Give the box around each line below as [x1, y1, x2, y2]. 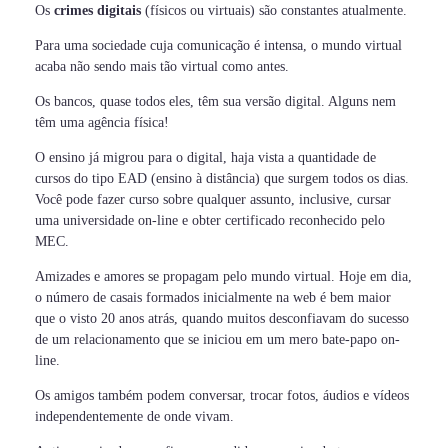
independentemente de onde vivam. [35, 409, 234, 425]
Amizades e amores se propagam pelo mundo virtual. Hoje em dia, [35, 269, 412, 285]
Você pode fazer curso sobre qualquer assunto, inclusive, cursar [35, 192, 391, 208]
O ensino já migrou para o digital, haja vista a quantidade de [35, 150, 376, 166]
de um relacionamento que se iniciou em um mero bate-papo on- [35, 332, 400, 348]
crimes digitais [54, 3, 141, 19]
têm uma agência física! [35, 115, 169, 131]
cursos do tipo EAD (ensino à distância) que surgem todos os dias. [35, 171, 409, 187]
